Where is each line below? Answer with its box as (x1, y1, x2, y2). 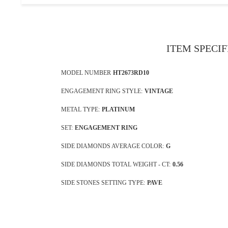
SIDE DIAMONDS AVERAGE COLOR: (61, 142, 164, 150)
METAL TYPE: (61, 105, 100, 113)
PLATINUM (101, 105, 135, 113)
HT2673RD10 (112, 69, 149, 76)
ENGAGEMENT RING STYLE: (61, 87, 142, 95)
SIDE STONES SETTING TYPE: (61, 179, 145, 186)
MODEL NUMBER (61, 69, 111, 76)
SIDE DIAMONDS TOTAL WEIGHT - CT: (61, 160, 170, 168)
